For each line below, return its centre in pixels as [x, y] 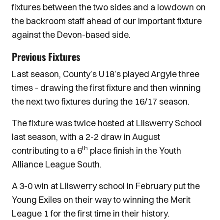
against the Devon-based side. [71, 35]
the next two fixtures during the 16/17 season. [101, 101]
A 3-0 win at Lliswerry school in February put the [106, 186]
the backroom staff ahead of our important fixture [107, 21]
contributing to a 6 [47, 151]
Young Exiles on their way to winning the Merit [101, 200]
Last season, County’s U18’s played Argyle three [106, 74]
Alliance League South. [57, 164]
